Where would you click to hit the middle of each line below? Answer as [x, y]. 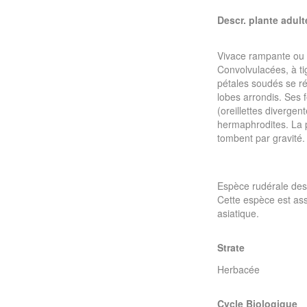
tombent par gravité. [261, 138]
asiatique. [238, 213]
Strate [231, 247]
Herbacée [238, 269]
